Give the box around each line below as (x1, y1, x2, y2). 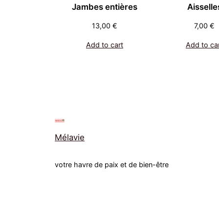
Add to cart (86, 40, 123, 49)
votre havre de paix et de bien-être (55, 160, 169, 169)
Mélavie (55, 132, 85, 143)
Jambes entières (72, 1, 137, 12)
